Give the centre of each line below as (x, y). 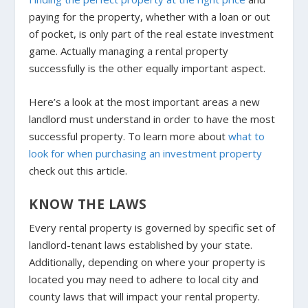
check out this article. (78, 171)
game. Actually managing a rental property (129, 51)
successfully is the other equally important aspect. (147, 68)
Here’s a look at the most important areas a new (145, 102)
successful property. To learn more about (129, 136)
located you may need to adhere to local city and (144, 279)
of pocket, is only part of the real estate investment (152, 34)
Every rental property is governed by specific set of (152, 228)
